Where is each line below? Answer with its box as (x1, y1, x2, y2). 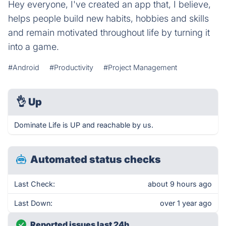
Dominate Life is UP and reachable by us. (14, 121, 153, 129)
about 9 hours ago (148, 180, 212, 188)
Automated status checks (30, 153, 161, 165)
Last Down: (14, 199, 52, 207)
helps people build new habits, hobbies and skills (8, 13, 209, 24)
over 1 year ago (160, 199, 212, 207)
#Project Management (103, 63, 177, 72)
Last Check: (14, 180, 55, 188)
